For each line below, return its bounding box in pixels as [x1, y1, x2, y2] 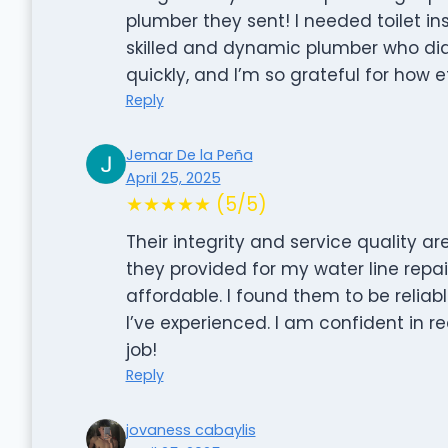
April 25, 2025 [125, 167, 221, 188]
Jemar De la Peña [125, 144, 253, 165]
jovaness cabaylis [125, 419, 256, 440]
